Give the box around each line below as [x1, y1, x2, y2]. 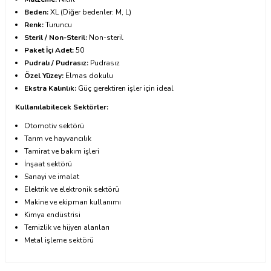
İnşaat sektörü [24, 158, 72, 169]
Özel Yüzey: [24, 70, 64, 80]
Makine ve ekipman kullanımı [24, 197, 121, 207]
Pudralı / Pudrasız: [24, 57, 88, 68]
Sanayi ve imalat [24, 171, 79, 181]
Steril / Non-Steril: [24, 32, 87, 42]
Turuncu [44, 19, 72, 30]
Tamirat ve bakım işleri [24, 146, 99, 156]
